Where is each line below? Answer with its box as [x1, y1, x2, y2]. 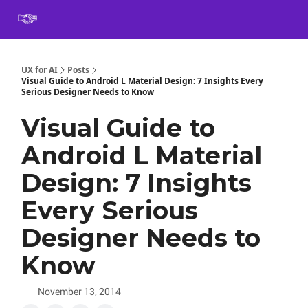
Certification [79, 16, 124, 25]
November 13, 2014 [38, 286, 121, 297]
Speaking [200, 16, 234, 25]
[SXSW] [279, 16, 306, 25]
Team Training [135, 16, 189, 25]
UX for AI [21, 64, 58, 76]
